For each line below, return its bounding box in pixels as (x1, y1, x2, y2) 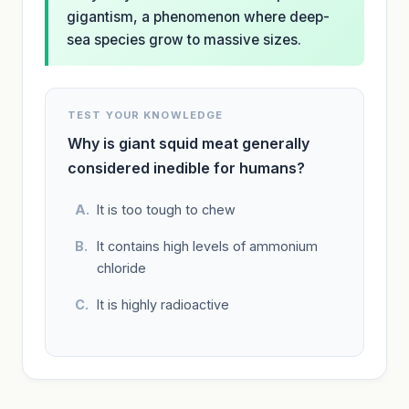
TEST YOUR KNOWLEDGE (68, 108, 224, 121)
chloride (97, 259, 146, 276)
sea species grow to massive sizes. (67, 30, 301, 48)
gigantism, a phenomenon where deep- (67, 7, 330, 26)
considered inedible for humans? (68, 158, 305, 177)
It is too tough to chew (97, 201, 236, 217)
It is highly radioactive (97, 296, 229, 312)
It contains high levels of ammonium (97, 237, 318, 254)
